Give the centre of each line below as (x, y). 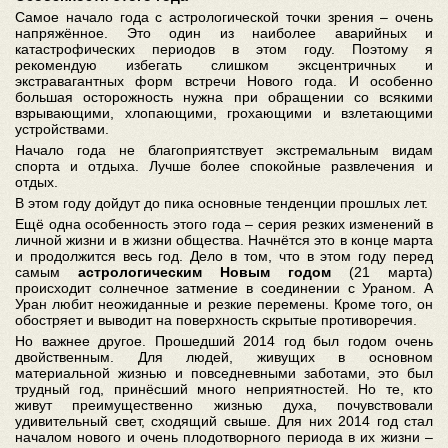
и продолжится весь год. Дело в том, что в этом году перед (224, 256)
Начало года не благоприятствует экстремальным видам (224, 150)
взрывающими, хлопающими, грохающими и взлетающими (224, 113)
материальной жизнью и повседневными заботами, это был (224, 373)
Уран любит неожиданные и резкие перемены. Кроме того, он (224, 304)
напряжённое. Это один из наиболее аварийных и (224, 33)
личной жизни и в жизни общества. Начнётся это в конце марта (224, 240)
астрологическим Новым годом (213, 272)
